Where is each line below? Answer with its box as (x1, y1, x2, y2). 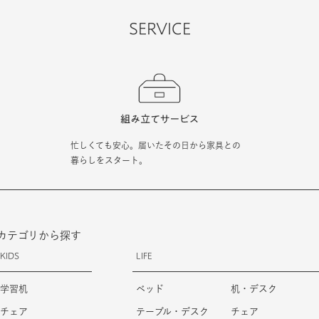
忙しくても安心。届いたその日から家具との (70, 140, 241, 150)
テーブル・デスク (135, 306, 209, 316)
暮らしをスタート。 (70, 155, 147, 164)
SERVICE (128, 20, 191, 38)
